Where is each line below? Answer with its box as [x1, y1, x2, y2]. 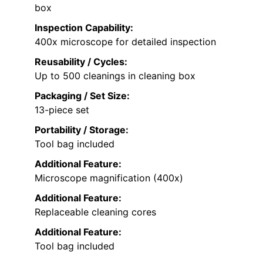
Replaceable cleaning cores [35, 206, 156, 218]
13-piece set [35, 104, 89, 116]
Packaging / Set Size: [35, 90, 130, 102]
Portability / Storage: [35, 124, 129, 136]
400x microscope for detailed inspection [35, 36, 216, 48]
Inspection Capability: [35, 22, 133, 34]
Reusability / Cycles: [35, 56, 127, 68]
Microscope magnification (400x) [35, 172, 183, 184]
